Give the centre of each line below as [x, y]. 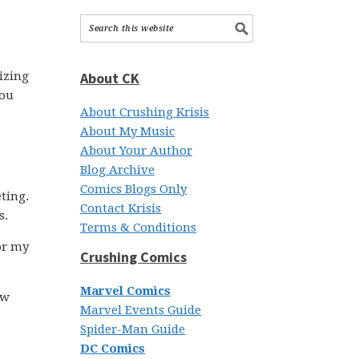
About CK [110, 78]
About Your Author [136, 151]
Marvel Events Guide [141, 310]
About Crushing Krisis [145, 112]
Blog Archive [117, 170]
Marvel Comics [125, 291]
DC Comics [113, 349]
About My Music [127, 131]
